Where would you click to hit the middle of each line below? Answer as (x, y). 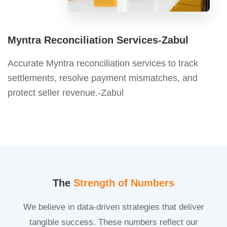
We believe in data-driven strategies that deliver (113, 207)
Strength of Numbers (124, 183)
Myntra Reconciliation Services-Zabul (98, 40)
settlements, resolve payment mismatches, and (103, 78)
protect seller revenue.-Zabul (66, 92)
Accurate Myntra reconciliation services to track (103, 63)
